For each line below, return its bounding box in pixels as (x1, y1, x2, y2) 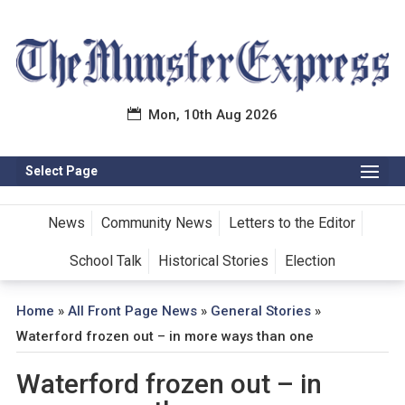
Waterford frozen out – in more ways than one (15, 328, 314, 345)
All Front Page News (67, 303, 197, 320)
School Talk (69, 252, 142, 270)
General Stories (210, 303, 311, 320)
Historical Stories (157, 252, 268, 270)
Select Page (24, 164, 98, 179)
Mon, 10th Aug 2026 (148, 107, 278, 124)
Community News (101, 214, 213, 232)
